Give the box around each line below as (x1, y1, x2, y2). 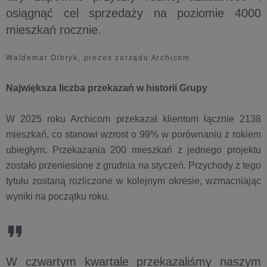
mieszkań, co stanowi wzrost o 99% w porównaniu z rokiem (6, 129, 261, 139)
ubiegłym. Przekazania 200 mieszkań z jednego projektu (6, 145, 261, 155)
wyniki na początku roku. (6, 191, 110, 201)
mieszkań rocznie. (6, 23, 101, 36)
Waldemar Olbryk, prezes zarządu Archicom (6, 54, 190, 62)
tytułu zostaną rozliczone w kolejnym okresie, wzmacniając (6, 176, 261, 186)
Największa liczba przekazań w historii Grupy (6, 83, 207, 93)
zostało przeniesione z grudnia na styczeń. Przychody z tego (6, 160, 261, 170)
